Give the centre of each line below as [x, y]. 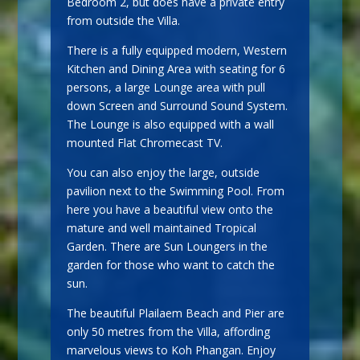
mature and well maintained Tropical [161, 227]
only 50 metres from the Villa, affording [168, 331]
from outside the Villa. [123, 20]
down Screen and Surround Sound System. [177, 105]
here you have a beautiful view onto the [170, 209]
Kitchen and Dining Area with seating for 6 [176, 68]
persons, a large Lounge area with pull [166, 87]
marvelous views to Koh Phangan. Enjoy [171, 350]
